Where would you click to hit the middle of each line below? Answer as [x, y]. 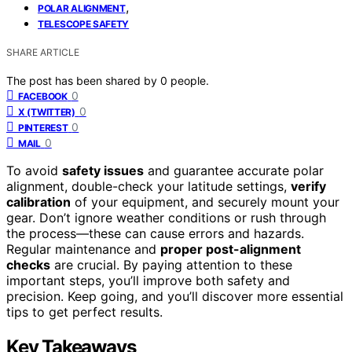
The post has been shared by [83, 80]
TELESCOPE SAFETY [84, 24]
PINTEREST [43, 127]
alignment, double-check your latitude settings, [148, 186]
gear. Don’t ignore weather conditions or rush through [166, 217]
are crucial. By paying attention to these [171, 264]
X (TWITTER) [47, 112]
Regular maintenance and [83, 249]
